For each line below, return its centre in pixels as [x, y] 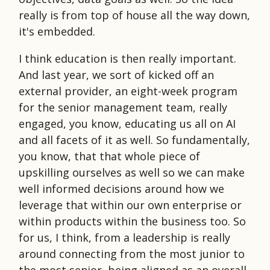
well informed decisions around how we [121, 188]
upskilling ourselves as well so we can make [132, 172]
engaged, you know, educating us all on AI [127, 123]
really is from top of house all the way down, [134, 15]
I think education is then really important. [127, 58]
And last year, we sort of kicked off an [116, 74]
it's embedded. [57, 31]
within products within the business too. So [132, 221]
